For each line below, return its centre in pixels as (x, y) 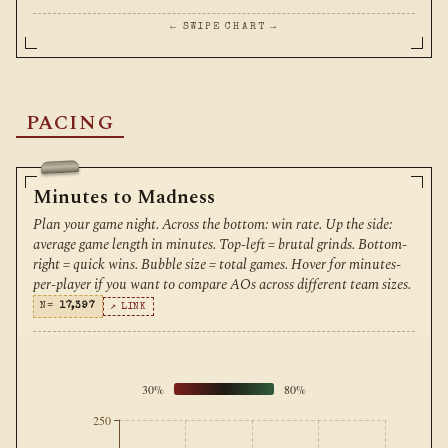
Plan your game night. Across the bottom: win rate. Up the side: (212, 225)
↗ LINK (129, 307)
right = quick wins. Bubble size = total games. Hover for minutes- (217, 265)
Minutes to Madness (124, 197)
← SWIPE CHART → (224, 26)
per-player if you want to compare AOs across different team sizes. (222, 285)
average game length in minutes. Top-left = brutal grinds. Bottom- (220, 245)
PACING (70, 122)
